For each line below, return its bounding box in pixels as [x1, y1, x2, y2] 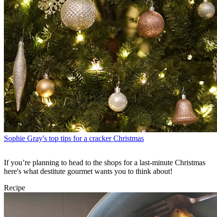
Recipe [4, 184, 25, 192]
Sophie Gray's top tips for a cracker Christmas [4, 134, 144, 143]
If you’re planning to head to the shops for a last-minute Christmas [4, 158, 205, 167]
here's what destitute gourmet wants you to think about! [4, 167, 174, 176]
